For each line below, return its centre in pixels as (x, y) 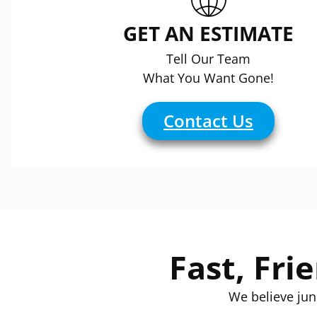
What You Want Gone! (208, 78)
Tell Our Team (208, 59)
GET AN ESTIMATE (208, 34)
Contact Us (208, 121)
